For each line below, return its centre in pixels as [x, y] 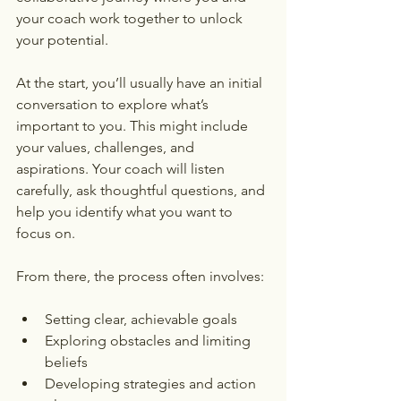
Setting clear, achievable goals [141, 319]
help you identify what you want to [126, 212]
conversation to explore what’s [114, 104]
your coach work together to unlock [131, 18]
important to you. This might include [134, 126]
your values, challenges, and [107, 147]
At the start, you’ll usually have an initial [141, 83]
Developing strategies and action [152, 384]
